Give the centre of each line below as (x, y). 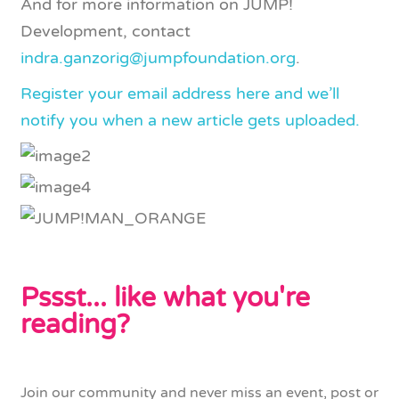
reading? (75, 325)
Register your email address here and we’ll (180, 94)
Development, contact (106, 31)
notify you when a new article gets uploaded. (190, 120)
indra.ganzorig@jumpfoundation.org (158, 58)
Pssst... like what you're (165, 298)
